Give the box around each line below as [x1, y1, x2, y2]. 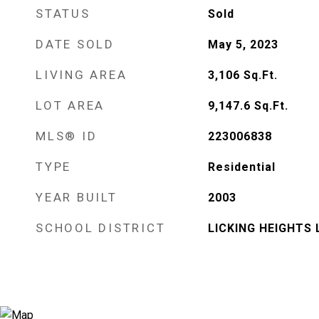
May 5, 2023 [207, 38, 278, 51]
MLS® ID [36, 129, 98, 143]
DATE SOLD [36, 37, 115, 51]
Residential [207, 160, 276, 174]
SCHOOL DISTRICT [36, 221, 166, 235]
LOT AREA [36, 98, 105, 113]
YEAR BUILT [36, 190, 117, 204]
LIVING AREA [36, 68, 127, 82]
